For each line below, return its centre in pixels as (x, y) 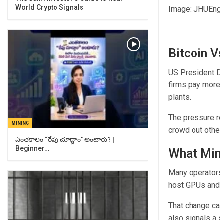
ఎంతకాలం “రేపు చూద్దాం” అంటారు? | (65, 140)
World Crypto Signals (49, 7)
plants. (179, 97)
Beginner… (32, 149)
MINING (20, 123)
